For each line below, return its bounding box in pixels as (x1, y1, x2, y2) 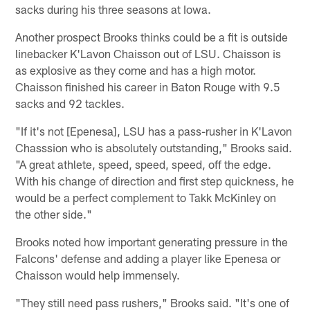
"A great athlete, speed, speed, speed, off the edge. (15, 156, 272, 171)
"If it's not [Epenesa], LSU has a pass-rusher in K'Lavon (15, 123, 293, 138)
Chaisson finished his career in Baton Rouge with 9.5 (15, 79, 281, 93)
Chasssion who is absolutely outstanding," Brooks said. (15, 140, 293, 154)
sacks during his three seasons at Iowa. (15, 1, 212, 16)
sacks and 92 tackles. (15, 95, 125, 110)
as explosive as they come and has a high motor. (15, 62, 257, 77)
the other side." (15, 206, 93, 221)
